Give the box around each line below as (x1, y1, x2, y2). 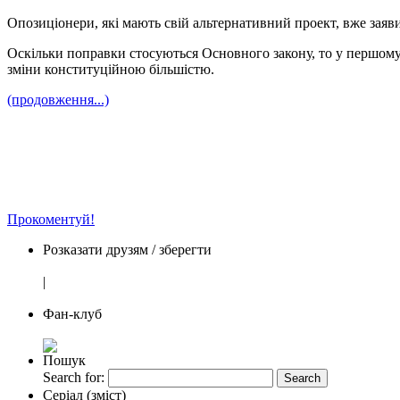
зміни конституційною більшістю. (7, 61, 214, 77)
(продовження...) (7, 91, 109, 107)
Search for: (43, 369, 104, 385)
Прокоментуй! (7, 211, 95, 227)
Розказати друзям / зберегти (43, 241, 212, 257)
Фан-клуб (43, 305, 102, 321)
